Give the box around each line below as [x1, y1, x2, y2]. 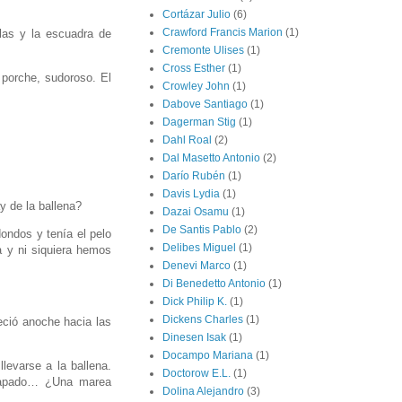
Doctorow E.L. [162, 367, 231, 380]
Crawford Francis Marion [162, 26, 283, 39]
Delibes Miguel [162, 241, 236, 255]
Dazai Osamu [162, 205, 229, 219]
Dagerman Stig [162, 116, 236, 129]
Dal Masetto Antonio [162, 152, 260, 165]
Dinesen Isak [162, 331, 226, 345]
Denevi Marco [162, 259, 231, 273]
